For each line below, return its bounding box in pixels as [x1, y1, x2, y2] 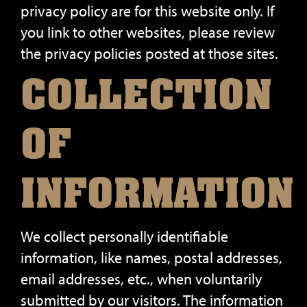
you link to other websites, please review [21, 23, 275, 42]
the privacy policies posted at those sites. [21, 44, 278, 63]
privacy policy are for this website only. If [21, 1, 274, 21]
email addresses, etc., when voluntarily [21, 269, 262, 288]
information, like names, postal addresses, [21, 248, 282, 267]
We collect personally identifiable [21, 227, 228, 246]
